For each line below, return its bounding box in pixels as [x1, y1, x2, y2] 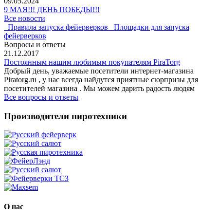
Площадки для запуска [114, 22, 189, 31]
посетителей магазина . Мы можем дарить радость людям [4, 84, 195, 92]
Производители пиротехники [4, 110, 127, 121]
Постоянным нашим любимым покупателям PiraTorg [4, 57, 180, 66]
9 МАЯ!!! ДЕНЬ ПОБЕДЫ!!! [4, 5, 100, 14]
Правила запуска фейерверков [8, 22, 108, 31]
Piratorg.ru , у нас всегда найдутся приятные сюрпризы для [4, 75, 198, 84]
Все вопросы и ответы [4, 92, 78, 101]
